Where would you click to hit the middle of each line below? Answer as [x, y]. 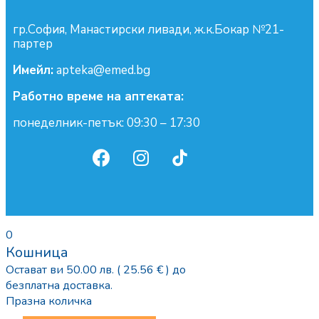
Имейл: [33, 70]
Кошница [37, 253]
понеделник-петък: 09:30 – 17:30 [106, 123]
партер [33, 44]
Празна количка [49, 302]
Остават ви [36, 270]
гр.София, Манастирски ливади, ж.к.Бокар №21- [148, 30]
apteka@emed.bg [102, 70]
